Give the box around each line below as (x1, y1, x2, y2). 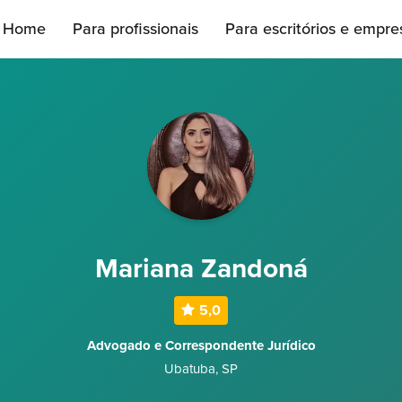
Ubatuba (164, 361, 215, 377)
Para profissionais (73, 19, 198, 39)
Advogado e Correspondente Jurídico (86, 337, 316, 354)
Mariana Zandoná (94, 252, 308, 285)
